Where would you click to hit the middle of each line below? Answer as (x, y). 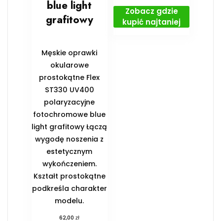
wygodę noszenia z (70, 139)
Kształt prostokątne (69, 176)
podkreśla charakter (69, 188)
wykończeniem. (69, 164)
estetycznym (70, 151)
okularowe (69, 65)
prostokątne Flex (70, 77)
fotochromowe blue (70, 114)
